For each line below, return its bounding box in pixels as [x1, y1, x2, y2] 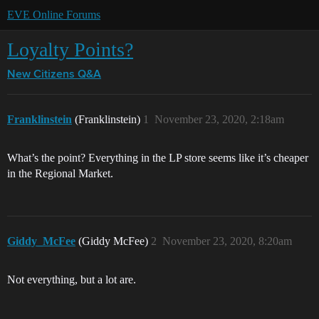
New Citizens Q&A [7, 69, 101, 80]
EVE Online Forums [7, 9, 100, 21]
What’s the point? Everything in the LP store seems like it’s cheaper [7, 152, 308, 164]
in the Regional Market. [7, 167, 113, 179]
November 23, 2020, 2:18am [155, 113, 284, 125]
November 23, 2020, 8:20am [162, 235, 292, 247]
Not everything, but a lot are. [7, 273, 136, 286]
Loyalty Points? [7, 38, 133, 61]
